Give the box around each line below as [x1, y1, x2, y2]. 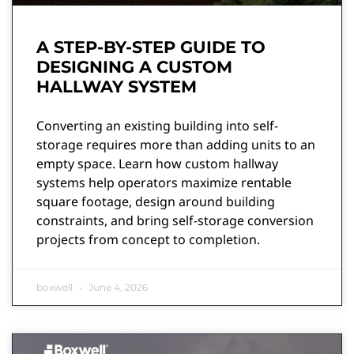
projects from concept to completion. [36, 230, 260, 248]
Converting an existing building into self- [36, 116, 278, 134]
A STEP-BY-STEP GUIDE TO [36, 36, 265, 57]
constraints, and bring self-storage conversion [36, 211, 314, 229]
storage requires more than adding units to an [36, 135, 315, 153]
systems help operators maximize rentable [36, 173, 292, 191]
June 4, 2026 [86, 281, 148, 293]
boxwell [36, 281, 75, 293]
